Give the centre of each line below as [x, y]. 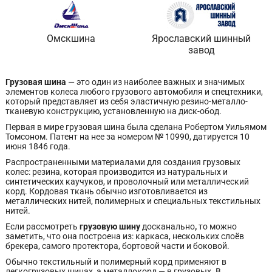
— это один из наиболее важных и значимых [155, 82]
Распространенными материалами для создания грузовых [123, 162]
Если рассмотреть [42, 226]
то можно [218, 226]
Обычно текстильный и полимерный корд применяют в [116, 262]
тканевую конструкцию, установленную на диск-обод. [114, 111]
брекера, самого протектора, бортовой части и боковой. [117, 246]
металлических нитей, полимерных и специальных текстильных [133, 201]
